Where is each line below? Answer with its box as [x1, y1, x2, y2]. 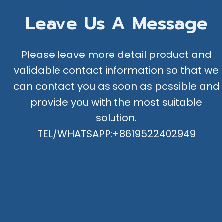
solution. [96, 111, 137, 125]
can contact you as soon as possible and [13, 79, 220, 93]
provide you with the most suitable [30, 95, 203, 109]
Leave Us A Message [25, 9, 208, 37]
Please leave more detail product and [21, 47, 212, 61]
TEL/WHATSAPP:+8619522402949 [37, 126, 196, 141]
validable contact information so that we [14, 63, 219, 77]
